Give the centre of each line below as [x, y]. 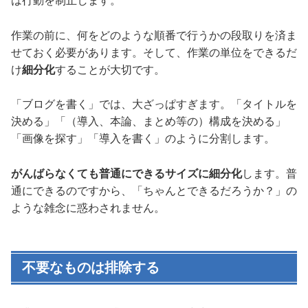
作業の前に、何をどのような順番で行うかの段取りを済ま [154, 35]
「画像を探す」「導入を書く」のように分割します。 [143, 139]
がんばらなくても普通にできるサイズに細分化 [126, 173]
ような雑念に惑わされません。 [88, 208]
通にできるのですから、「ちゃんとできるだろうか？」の [154, 190]
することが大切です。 [110, 69]
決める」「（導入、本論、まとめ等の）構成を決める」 [148, 122]
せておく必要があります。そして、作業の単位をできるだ [154, 52]
